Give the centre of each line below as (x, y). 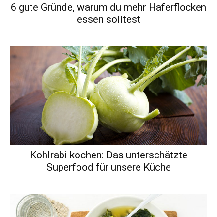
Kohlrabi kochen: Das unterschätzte (108, 155)
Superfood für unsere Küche (108, 167)
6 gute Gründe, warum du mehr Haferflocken (108, 7)
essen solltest (108, 19)
